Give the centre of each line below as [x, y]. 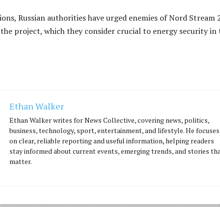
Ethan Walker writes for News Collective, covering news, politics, [109, 120]
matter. [21, 161]
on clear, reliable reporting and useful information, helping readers [112, 140]
